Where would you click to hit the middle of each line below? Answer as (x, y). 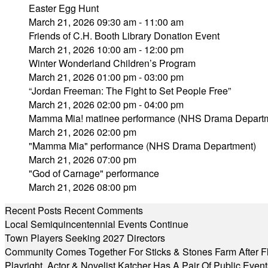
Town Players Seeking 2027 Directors (85, 238)
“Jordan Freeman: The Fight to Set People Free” (130, 91)
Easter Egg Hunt (64, 8)
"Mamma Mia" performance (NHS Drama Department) (142, 146)
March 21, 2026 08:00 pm (83, 187)
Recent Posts (33, 210)
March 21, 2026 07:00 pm (83, 159)
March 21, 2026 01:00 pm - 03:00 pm (106, 77)
